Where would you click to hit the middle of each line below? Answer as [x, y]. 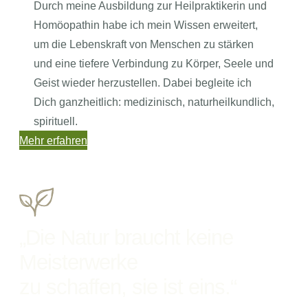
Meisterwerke [79, 263]
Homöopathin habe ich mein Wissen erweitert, [145, 25]
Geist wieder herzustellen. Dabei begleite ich [142, 83]
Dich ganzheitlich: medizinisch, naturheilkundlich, [154, 102]
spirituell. [55, 121]
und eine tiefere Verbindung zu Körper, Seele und [153, 64]
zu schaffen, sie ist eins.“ [128, 287]
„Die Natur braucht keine [126, 238]
